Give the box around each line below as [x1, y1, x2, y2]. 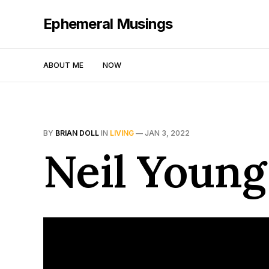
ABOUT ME [43, 60, 83, 70]
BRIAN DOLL [55, 128, 99, 138]
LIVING [110, 128, 134, 138]
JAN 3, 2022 [145, 128, 190, 138]
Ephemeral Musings [43, 15, 173, 32]
